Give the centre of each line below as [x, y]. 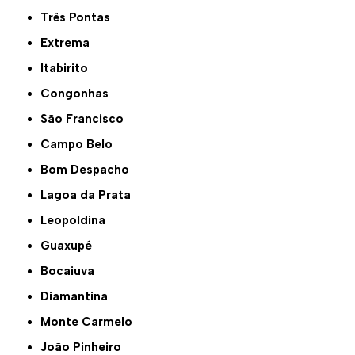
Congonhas [80, 94]
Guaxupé [71, 246]
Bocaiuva [72, 271]
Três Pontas [80, 18]
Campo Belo [82, 145]
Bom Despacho [89, 170]
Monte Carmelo [92, 322]
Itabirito [66, 69]
